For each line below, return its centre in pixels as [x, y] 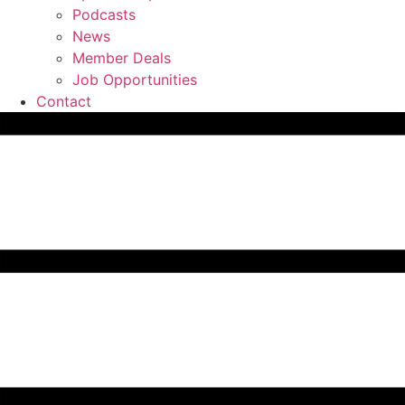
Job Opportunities [135, 80]
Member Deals [122, 58]
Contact [64, 101]
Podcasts [104, 14]
